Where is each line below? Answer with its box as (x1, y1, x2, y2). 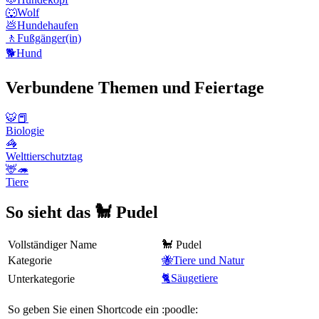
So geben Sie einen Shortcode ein (8, 303, 159, 315)
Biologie (6, 124, 44, 137)
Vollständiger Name (8, 238, 97, 251)
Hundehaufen (17, 19, 78, 31)
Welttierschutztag (6, 150, 83, 162)
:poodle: (162, 303, 198, 315)
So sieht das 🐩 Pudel (6, 202, 158, 221)
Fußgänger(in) (17, 31, 81, 44)
